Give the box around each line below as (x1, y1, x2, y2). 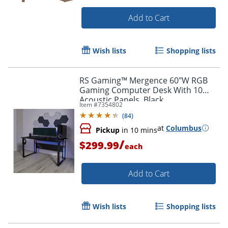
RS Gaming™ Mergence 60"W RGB (79, 74, 208, 86)
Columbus (166, 123, 202, 133)
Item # (79, 100, 98, 109)
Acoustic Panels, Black (79, 94, 163, 105)
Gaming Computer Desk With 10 (79, 84, 203, 96)
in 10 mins (120, 125, 157, 135)
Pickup (96, 125, 120, 135)
